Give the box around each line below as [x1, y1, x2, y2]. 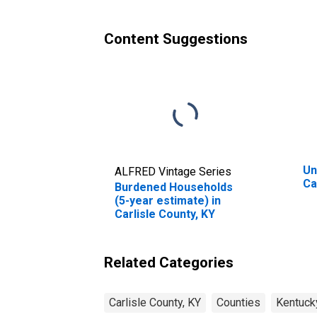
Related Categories [104, 253, 234, 271]
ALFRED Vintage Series [115, 164, 231, 178]
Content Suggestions [104, 30, 248, 47]
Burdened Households [115, 180, 233, 194]
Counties [217, 295, 260, 309]
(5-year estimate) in [115, 193, 221, 207]
